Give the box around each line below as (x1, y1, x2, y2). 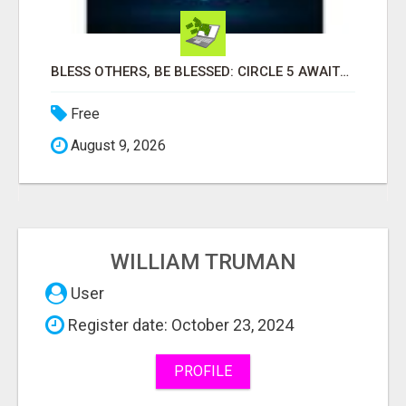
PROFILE (174, 362, 232, 380)
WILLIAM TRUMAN (110, 248, 296, 275)
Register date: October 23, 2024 (64, 314, 294, 334)
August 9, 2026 (67, 136, 166, 154)
